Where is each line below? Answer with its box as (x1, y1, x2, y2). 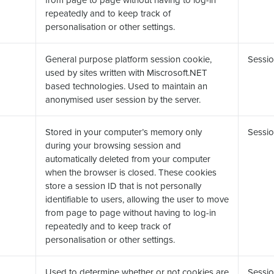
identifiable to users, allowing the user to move (45, 193, 229, 206)
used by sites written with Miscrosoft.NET (45, 66, 207, 79)
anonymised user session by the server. (45, 93, 201, 106)
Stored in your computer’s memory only (45, 125, 202, 138)
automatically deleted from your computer (45, 152, 210, 165)
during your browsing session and (45, 139, 181, 152)
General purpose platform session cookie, (45, 53, 212, 65)
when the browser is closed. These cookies (45, 166, 217, 179)
